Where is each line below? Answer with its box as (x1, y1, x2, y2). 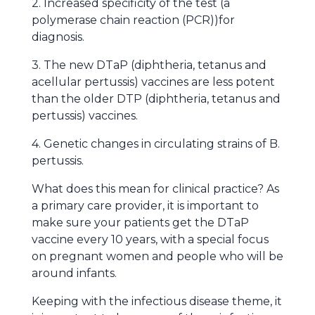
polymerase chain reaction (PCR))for (32, 13, 235, 27)
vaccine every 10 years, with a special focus (32, 233, 269, 246)
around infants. (32, 266, 117, 280)
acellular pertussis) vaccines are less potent (32, 75, 275, 89)
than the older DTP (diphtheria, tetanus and (32, 92, 281, 105)
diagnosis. (32, 30, 84, 44)
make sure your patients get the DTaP (32, 216, 249, 229)
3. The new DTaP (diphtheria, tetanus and (32, 58, 266, 72)
